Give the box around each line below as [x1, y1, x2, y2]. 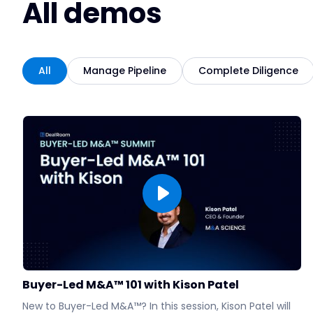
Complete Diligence [198, 64, 298, 78]
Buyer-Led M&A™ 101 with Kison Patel [22, 277, 239, 293]
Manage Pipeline [83, 64, 166, 78]
